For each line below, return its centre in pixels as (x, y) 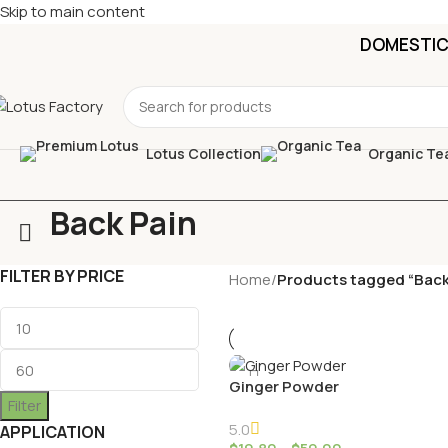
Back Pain (123, 223)
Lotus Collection (203, 153)
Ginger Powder (284, 387)
